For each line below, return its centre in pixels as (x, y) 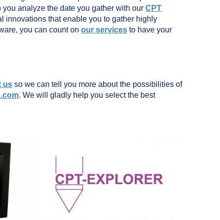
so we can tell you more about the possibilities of (97, 84)
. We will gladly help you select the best (87, 95)
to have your (150, 30)
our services (104, 30)
